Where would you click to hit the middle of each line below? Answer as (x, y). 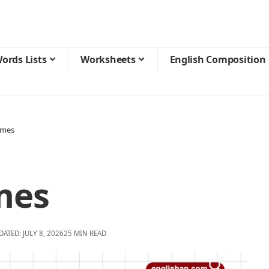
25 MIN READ (85, 234)
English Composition (218, 59)
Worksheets (108, 59)
